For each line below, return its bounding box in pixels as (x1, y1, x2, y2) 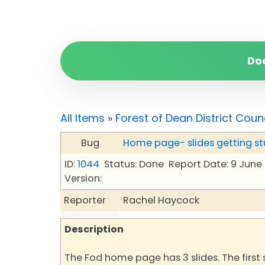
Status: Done (104, 157, 164, 171)
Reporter (64, 193, 106, 207)
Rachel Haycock (123, 193, 199, 207)
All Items (60, 111, 105, 125)
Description (64, 222, 124, 236)
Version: (64, 172, 102, 185)
